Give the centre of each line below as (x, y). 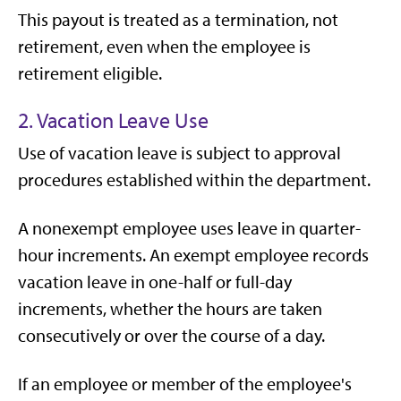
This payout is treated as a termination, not (178, 20)
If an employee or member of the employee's (185, 384)
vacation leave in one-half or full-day (155, 282)
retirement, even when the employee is (164, 47)
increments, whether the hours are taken (170, 309)
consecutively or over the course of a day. (171, 336)
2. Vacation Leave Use (113, 120)
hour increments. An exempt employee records (193, 255)
